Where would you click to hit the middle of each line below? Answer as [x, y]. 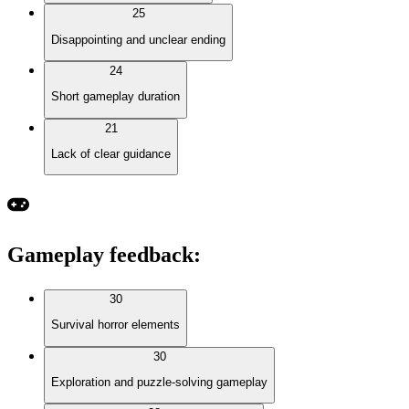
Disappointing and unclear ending [138, 39]
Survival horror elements [115, 325]
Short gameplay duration [115, 97]
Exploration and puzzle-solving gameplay [159, 383]
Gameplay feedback [100, 255]
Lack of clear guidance [111, 153]
